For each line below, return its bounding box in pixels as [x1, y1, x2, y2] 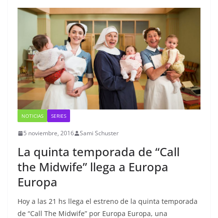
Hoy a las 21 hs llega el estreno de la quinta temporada [18, 197, 198, 206]
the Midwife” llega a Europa [18, 159, 168, 175]
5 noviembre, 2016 [23, 129, 74, 138]
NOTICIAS [21, 112, 43, 120]
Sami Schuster [80, 129, 119, 138]
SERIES [51, 112, 66, 120]
